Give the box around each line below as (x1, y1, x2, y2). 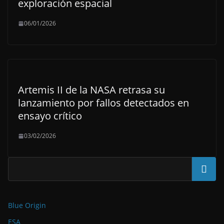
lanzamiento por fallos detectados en (18, 96, 189, 109)
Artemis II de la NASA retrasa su (18, 83, 165, 96)
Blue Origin (8, 200, 46, 210)
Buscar (190, 163, 217, 174)
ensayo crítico (18, 109, 82, 122)
